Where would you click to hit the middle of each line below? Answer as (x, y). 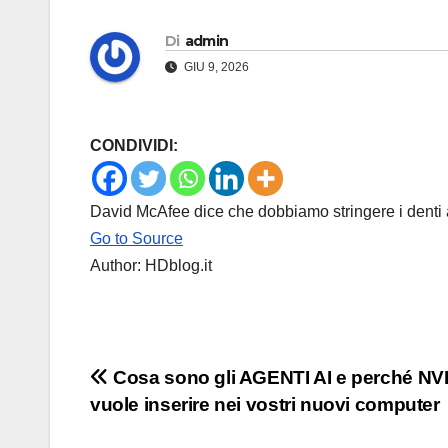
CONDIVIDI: (134, 146)
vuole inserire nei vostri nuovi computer (265, 405)
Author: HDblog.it (151, 266)
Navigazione (183, 385)
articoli (140, 426)
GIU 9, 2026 (215, 67)
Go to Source (136, 239)
